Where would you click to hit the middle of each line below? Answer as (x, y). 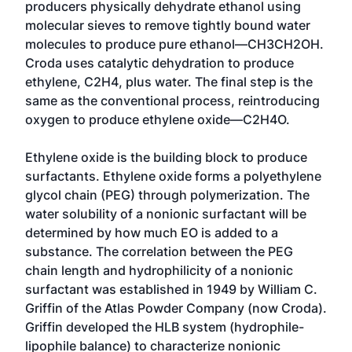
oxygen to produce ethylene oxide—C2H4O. (158, 119)
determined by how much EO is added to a (152, 233)
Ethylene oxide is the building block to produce (166, 157)
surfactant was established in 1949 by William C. (171, 289)
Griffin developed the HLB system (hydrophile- (165, 327)
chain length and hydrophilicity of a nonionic (159, 270)
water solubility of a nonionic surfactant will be (166, 214)
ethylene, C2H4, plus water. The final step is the (169, 82)
